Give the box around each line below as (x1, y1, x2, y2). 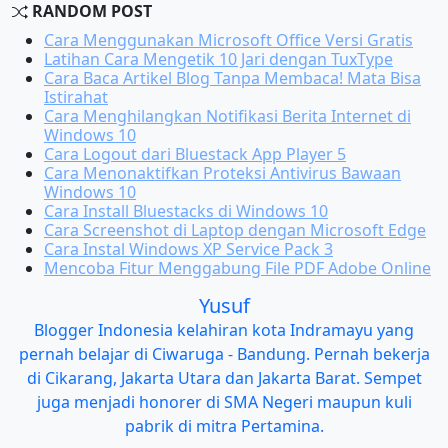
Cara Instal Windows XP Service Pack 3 (44, 237, 333, 260)
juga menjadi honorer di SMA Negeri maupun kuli (36, 390, 412, 413)
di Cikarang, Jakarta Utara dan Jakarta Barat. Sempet (26, 366, 422, 389)
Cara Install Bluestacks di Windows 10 (44, 199, 328, 222)
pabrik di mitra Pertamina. (124, 414, 324, 437)
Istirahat (44, 85, 108, 108)
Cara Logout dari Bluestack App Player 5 (44, 142, 346, 165)
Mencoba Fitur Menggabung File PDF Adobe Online (44, 256, 431, 279)
